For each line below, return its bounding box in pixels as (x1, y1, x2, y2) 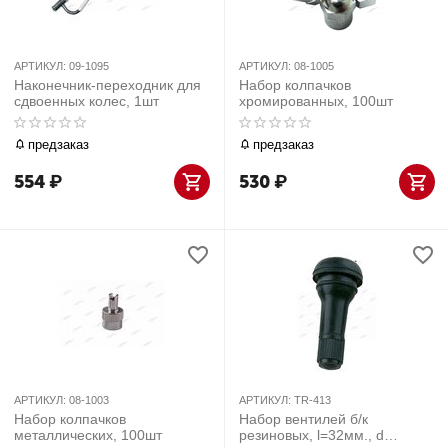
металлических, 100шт (14, 427, 162, 443)
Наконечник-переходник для (14, 77, 201, 93)
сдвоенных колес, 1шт (14, 93, 159, 109)
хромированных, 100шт (239, 93, 393, 109)
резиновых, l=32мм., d (239, 427, 384, 443)
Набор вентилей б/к (239, 411, 368, 427)
